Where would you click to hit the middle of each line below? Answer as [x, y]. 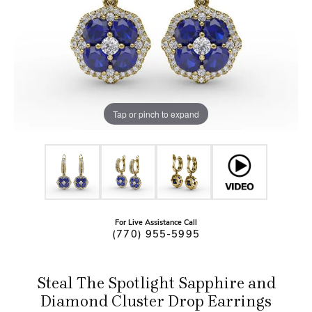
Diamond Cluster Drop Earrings [156, 302]
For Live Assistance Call [156, 223]
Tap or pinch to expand [156, 114]
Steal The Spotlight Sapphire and [156, 283]
